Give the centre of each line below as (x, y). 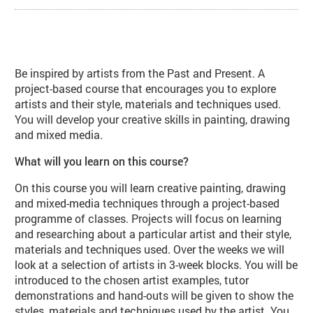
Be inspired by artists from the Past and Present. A (140, 73)
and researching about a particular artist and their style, (153, 233)
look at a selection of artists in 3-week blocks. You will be (156, 264)
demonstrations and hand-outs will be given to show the (154, 295)
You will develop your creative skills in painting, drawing (153, 119)
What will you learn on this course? (102, 161)
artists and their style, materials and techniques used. (148, 103)
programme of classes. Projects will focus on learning (148, 218)
